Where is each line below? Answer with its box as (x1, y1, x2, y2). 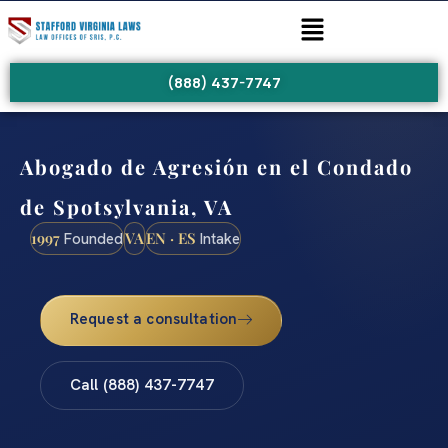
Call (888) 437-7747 (69, 375, 214, 396)
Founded (60, 229, 123, 250)
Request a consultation (69, 309, 238, 330)
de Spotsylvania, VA (20, 193, 233, 221)
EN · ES (146, 228, 196, 249)
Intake (196, 229, 240, 250)
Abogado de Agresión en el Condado (20, 153, 413, 181)
